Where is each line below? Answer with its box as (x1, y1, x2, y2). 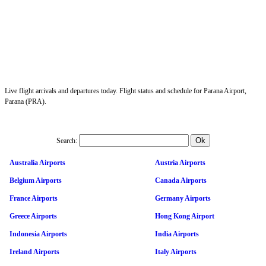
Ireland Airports (9, 247, 59, 256)
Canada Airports (155, 176, 207, 185)
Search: (56, 136, 77, 145)
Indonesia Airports (9, 229, 67, 238)
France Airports (9, 194, 58, 202)
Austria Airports (155, 158, 205, 167)
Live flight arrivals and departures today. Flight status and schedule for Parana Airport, (5, 86, 246, 95)
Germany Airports (155, 194, 211, 202)
